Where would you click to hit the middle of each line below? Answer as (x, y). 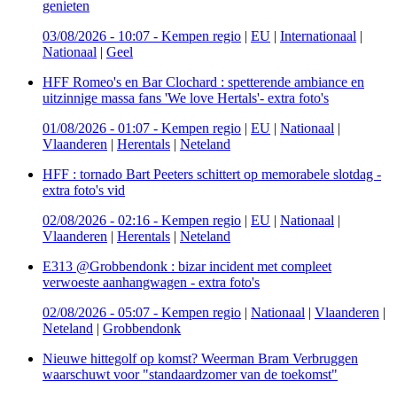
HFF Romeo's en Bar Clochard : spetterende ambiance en (203, 82)
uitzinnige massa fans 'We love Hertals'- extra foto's (186, 97)
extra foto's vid (84, 190)
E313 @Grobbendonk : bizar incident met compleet (187, 266)
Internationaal (318, 35)
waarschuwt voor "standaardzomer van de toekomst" (190, 374)
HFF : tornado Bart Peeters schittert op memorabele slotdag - (212, 174)
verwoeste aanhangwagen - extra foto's (151, 282)
